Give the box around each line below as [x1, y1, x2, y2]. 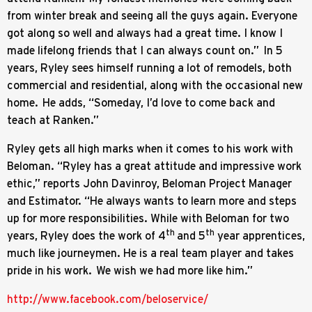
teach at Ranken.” [7, 113, 99, 126]
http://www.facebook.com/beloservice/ [7, 292, 208, 305]
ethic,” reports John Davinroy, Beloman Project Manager [7, 176, 292, 189]
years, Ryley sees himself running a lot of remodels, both [7, 61, 292, 74]
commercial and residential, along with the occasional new [7, 78, 303, 91]
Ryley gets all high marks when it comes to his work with [7, 141, 293, 155]
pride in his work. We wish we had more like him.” [7, 263, 253, 276]
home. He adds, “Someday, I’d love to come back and [7, 95, 275, 109]
